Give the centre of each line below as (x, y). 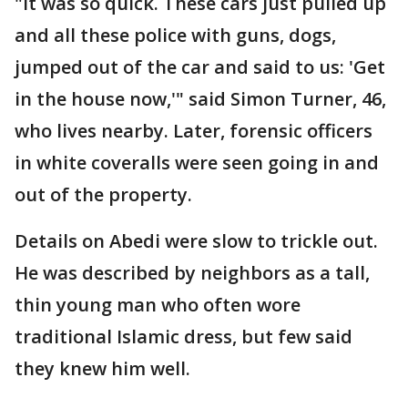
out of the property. (103, 194)
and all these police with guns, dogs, (175, 35)
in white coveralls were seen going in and (197, 163)
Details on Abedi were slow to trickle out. (196, 241)
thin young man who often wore (158, 305)
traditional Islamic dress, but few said (184, 337)
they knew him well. (102, 368)
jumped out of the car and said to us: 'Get (200, 67)
